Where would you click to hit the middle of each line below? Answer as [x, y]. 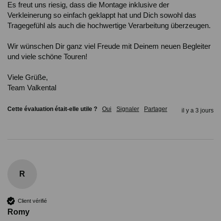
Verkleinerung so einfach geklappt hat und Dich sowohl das [102, 15]
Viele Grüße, [28, 77]
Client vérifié [32, 201]
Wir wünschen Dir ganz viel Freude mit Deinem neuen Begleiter [109, 46]
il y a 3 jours [198, 111]
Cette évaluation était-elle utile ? [52, 109]
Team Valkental [32, 88]
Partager [156, 109]
